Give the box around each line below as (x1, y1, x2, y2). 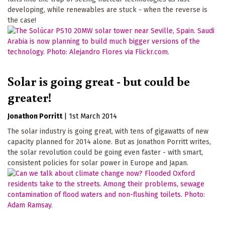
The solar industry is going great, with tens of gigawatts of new (8, 127, 208, 136)
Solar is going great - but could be (8, 72, 190, 90)
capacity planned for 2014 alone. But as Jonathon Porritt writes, (8, 138, 211, 147)
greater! (8, 88, 51, 106)
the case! (8, 16, 36, 25)
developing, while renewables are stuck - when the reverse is (8, 6, 207, 15)
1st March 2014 (69, 112, 117, 121)
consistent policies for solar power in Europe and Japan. (8, 159, 188, 168)
